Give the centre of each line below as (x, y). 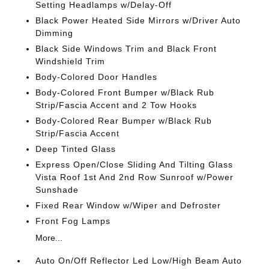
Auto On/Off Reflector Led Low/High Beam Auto (139, 261)
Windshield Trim (71, 61)
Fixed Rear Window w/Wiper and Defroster (128, 205)
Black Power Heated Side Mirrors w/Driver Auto (138, 20)
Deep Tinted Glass (76, 149)
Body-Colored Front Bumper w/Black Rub (125, 92)
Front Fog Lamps (73, 221)
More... (49, 238)
